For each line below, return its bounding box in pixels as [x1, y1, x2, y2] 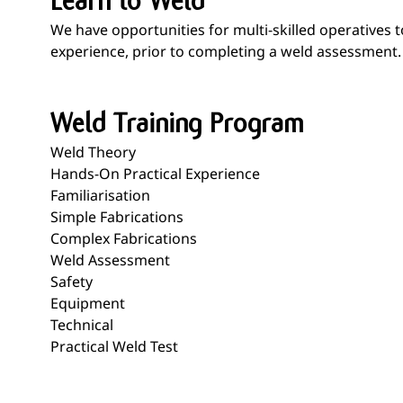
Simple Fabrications [50, 207, 184, 227]
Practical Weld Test [50, 336, 178, 356]
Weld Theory [50, 142, 136, 162]
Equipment [50, 293, 125, 313]
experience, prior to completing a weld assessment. [50, 41, 401, 61]
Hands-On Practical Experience [50, 164, 260, 184]
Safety [50, 272, 93, 291]
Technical [50, 315, 113, 335]
